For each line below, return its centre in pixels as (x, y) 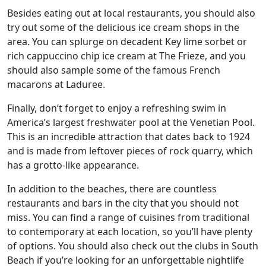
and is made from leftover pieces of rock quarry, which (130, 151)
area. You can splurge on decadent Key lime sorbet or (127, 42)
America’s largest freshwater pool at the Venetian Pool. (131, 122)
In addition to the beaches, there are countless (112, 189)
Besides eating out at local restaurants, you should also (131, 13)
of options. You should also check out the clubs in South (133, 246)
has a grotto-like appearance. (73, 165)
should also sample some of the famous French (114, 70)
